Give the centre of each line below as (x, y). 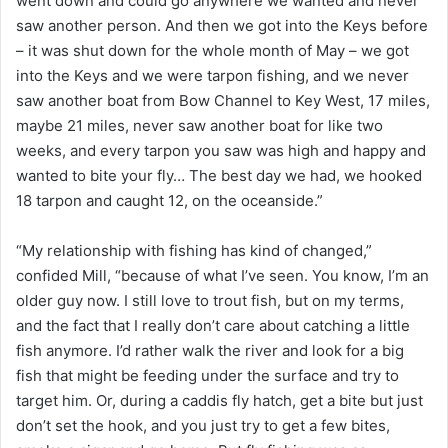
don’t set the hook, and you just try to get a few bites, (203, 426)
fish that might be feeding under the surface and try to (207, 376)
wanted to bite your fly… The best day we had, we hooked (219, 176)
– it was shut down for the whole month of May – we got (212, 51)
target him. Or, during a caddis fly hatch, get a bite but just (219, 401)
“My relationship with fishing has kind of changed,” (194, 251)
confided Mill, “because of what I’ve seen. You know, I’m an (222, 276)
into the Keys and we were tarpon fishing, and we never (212, 76)
